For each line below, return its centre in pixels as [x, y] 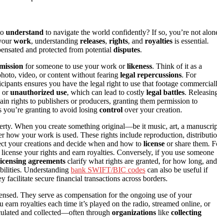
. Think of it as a [177, 66]
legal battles [165, 93]
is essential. [191, 41]
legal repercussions [151, 75]
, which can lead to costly [107, 93]
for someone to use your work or [75, 66]
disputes [127, 50]
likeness [139, 66]
